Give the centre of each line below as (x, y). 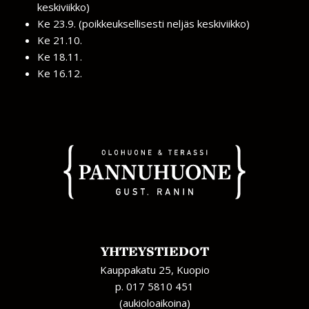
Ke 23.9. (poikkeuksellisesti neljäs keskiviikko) (143, 23)
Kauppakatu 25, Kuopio (154, 270)
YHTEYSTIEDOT (154, 251)
